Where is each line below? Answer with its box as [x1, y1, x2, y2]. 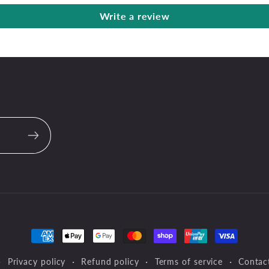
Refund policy [81, 256, 139, 267]
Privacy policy [7, 256, 66, 267]
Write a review [99, 10, 170, 22]
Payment [31, 230, 83, 246]
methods [31, 250, 83, 265]
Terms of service [154, 256, 223, 267]
